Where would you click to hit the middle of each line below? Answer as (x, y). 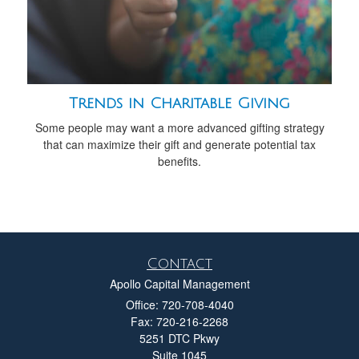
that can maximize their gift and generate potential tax (179, 145)
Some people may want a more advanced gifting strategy (179, 128)
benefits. (179, 161)
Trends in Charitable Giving (179, 104)
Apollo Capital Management (179, 284)
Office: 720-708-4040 (179, 305)
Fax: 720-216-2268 (179, 322)
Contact (179, 264)
